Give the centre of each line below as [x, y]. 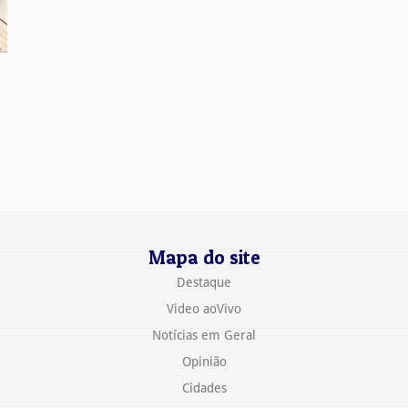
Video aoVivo [204, 309]
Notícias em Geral [204, 336]
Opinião [204, 362]
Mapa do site [204, 258]
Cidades [204, 388]
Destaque [204, 283]
